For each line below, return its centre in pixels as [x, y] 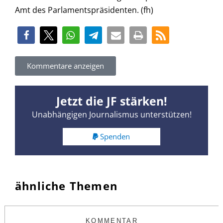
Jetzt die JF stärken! [111, 101]
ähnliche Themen [66, 185]
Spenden [115, 136]
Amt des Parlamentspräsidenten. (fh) [84, 10]
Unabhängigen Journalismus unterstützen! [111, 115]
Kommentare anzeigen [65, 66]
